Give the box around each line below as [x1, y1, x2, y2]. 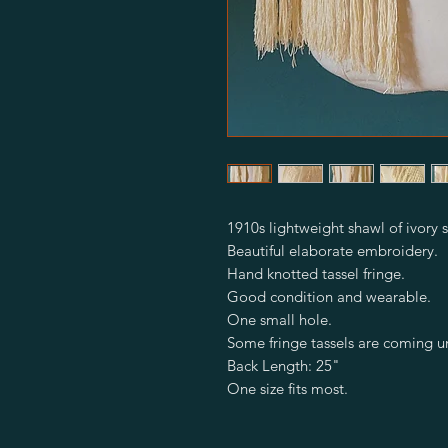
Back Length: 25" [227, 356, 340, 375]
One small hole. [227, 310, 332, 329]
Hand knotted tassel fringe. [227, 264, 405, 283]
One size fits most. [227, 379, 348, 398]
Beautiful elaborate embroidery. [227, 241, 438, 260]
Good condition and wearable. [227, 287, 431, 306]
